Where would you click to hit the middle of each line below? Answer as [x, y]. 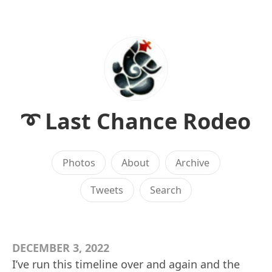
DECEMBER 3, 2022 [61, 248]
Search [165, 190]
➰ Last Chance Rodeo [136, 121]
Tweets [107, 190]
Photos [79, 163]
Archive [193, 163]
